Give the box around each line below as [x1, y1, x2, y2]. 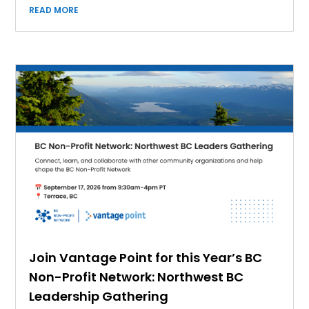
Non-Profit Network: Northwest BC [29, 268, 244, 286]
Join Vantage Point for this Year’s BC [29, 248, 263, 266]
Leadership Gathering [29, 287, 169, 305]
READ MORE [29, 4, 79, 17]
